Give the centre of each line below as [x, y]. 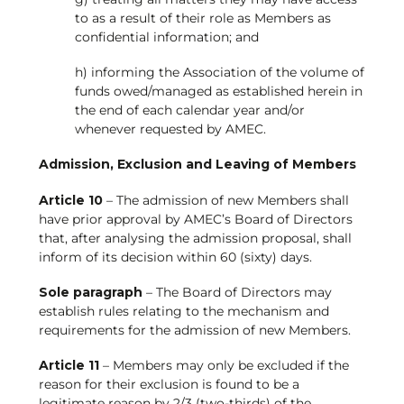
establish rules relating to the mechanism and [184, 311]
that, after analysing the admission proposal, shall [195, 238]
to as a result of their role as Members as [202, 18]
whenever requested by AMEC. [170, 129]
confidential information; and [166, 37]
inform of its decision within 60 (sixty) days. [175, 257]
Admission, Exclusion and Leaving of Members [197, 165]
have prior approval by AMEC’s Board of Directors [195, 219]
